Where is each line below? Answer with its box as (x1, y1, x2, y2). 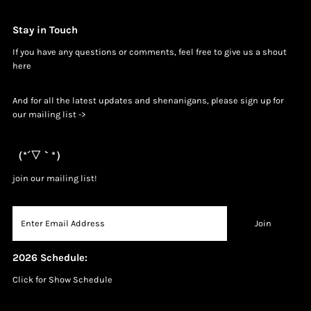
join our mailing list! (12, 172, 97, 183)
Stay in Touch (12, 23, 78, 36)
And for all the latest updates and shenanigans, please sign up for (12, 94, 284, 106)
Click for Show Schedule (12, 274, 112, 285)
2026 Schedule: (12, 251, 87, 264)
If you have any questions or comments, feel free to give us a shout (12, 46, 287, 57)
